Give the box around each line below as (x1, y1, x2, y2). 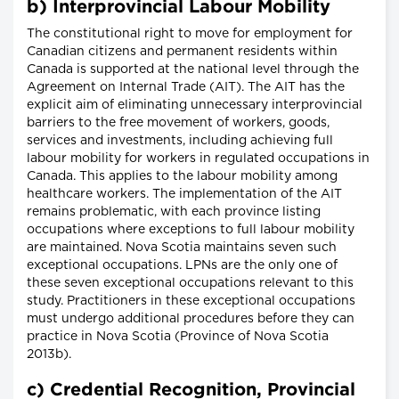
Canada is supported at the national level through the (27, 63, 359, 77)
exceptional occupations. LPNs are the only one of (27, 259, 338, 273)
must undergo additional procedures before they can (27, 313, 354, 326)
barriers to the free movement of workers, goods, (27, 117, 330, 130)
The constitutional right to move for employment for (27, 28, 353, 41)
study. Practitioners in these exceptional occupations (27, 295, 355, 308)
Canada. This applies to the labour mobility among (27, 170, 338, 183)
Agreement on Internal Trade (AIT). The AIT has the (27, 81, 345, 94)
